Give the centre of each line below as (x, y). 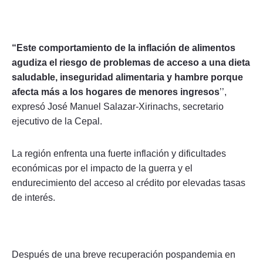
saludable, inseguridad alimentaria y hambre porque (127, 77)
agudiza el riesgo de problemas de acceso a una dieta (131, 62)
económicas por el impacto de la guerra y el (102, 168)
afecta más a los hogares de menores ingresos (116, 92)
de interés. (33, 197)
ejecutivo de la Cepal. (57, 121)
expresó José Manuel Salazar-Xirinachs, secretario (118, 106)
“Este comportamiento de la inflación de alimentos (124, 48)
